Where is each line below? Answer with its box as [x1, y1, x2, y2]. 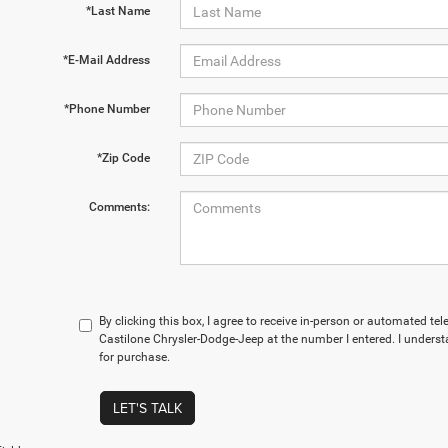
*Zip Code [96, 150, 150, 165]
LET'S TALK [112, 397, 182, 418]
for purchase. [99, 349, 171, 364]
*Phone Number [63, 101, 150, 116]
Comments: [88, 199, 150, 214]
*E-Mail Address [62, 52, 150, 67]
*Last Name [85, 3, 150, 18]
